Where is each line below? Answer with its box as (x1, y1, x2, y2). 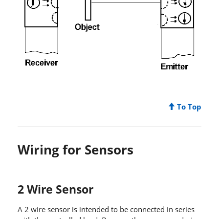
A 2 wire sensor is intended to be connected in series (17, 204, 195, 214)
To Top (175, 101, 202, 111)
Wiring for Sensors (17, 141, 133, 158)
